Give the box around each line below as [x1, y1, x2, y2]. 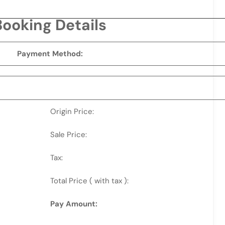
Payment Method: [17, 49, 83, 59]
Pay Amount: [50, 199, 97, 209]
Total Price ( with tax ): [50, 176, 129, 186]
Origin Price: [50, 106, 94, 117]
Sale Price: [50, 130, 87, 140]
